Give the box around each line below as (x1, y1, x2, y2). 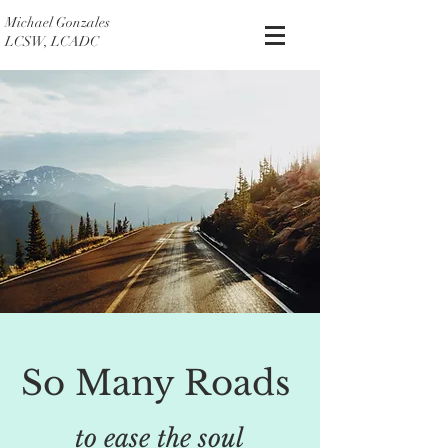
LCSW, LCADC (5, 33, 99, 50)
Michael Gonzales (5, 14, 110, 31)
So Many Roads (20, 362, 300, 404)
